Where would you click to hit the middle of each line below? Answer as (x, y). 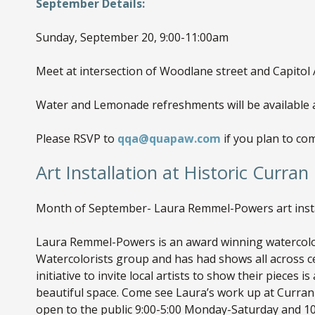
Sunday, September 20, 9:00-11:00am (132, 38)
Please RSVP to (76, 139)
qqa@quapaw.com (169, 139)
